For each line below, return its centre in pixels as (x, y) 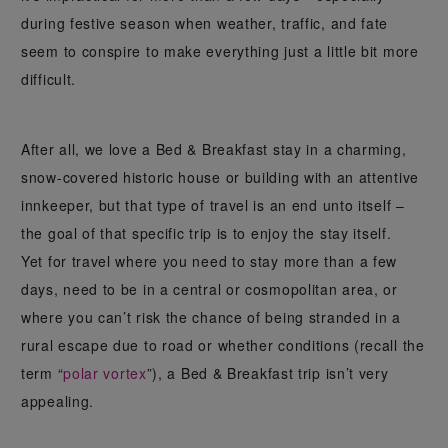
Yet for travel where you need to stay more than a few (209, 260)
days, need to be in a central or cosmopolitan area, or (209, 288)
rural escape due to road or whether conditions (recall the (223, 344)
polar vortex (105, 372)
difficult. (51, 78)
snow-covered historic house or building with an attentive (220, 176)
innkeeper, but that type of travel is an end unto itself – (213, 204)
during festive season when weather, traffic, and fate (205, 22)
